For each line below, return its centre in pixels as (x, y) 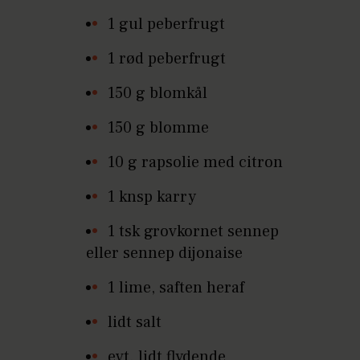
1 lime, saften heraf (176, 288)
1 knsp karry (152, 197)
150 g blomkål (158, 93)
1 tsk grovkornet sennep (194, 231)
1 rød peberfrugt (167, 59)
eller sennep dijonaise (165, 253)
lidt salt (135, 322)
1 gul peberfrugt (167, 24)
